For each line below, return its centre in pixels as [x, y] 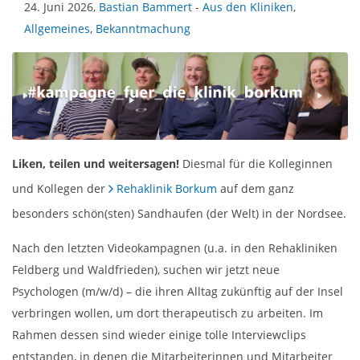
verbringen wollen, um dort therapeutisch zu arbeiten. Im [168, 313]
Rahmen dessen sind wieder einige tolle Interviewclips [159, 334]
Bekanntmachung [143, 28]
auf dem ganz [256, 188]
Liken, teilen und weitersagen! [97, 163]
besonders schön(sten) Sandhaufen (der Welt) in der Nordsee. [179, 213]
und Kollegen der [60, 188]
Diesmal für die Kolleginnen [258, 163]
